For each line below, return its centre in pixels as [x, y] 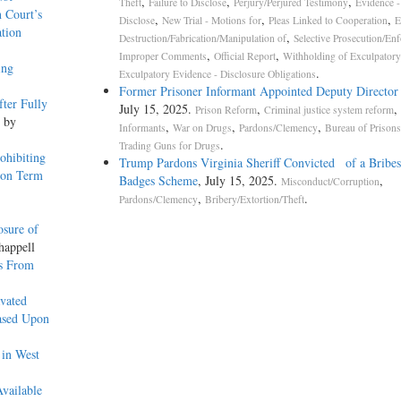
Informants [142, 128]
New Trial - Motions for [211, 21]
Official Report [244, 56]
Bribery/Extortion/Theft [254, 200]
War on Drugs [202, 128]
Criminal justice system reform [328, 110]
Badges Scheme [158, 181]
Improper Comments [162, 56]
